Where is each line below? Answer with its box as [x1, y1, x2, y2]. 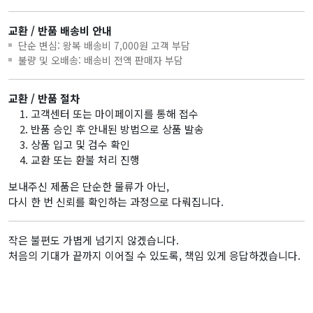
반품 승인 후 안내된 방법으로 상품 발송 [31, 122, 204, 137]
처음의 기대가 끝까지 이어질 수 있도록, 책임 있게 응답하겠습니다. [8, 248, 300, 263]
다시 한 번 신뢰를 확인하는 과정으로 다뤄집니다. [8, 194, 224, 210]
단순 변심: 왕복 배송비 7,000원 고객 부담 [18, 38, 190, 53]
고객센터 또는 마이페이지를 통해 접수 [31, 106, 198, 122]
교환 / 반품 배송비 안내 [8, 23, 112, 38]
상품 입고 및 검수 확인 [31, 137, 130, 152]
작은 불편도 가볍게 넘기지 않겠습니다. [8, 233, 179, 248]
